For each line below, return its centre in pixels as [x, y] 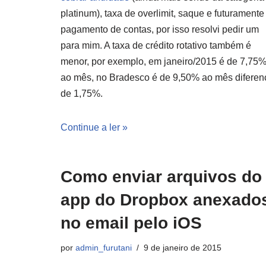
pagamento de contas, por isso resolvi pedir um [160, 29]
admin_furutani [104, 248]
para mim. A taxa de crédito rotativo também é [156, 45]
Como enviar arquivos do [161, 177]
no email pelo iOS [131, 223]
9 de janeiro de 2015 [183, 248]
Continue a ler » [94, 127]
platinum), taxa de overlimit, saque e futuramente [162, 13]
